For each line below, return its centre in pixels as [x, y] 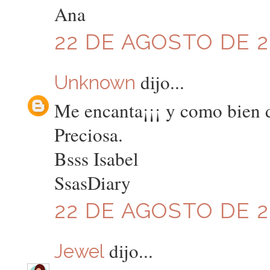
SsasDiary [92, 183]
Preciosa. [88, 135]
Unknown [95, 82]
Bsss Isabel [96, 159]
